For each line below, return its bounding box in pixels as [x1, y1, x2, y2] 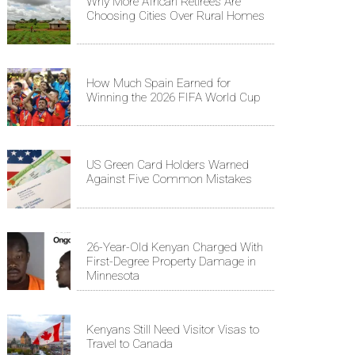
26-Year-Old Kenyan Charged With [86, 239, 263, 254]
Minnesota [86, 268, 139, 283]
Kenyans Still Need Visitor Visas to [86, 322, 259, 337]
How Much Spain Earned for [86, 75, 231, 90]
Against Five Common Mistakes [86, 172, 252, 187]
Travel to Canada [86, 336, 173, 351]
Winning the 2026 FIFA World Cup [86, 90, 261, 105]
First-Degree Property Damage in [86, 254, 256, 269]
